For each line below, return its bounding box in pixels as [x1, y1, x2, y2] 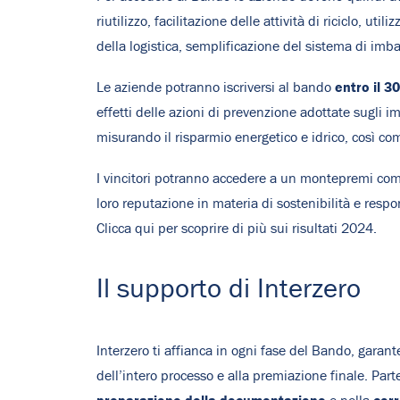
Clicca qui [96, 221, 154, 236]
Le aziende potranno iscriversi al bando [96, 80, 335, 95]
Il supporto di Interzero [96, 276, 361, 304]
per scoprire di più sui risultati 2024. [154, 221, 377, 236]
